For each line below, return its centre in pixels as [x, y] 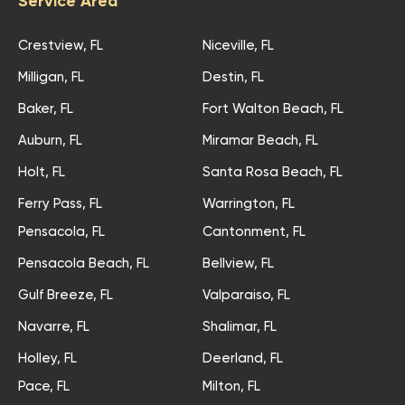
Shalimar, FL [240, 327]
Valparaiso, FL [246, 295]
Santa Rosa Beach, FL [273, 172]
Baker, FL [46, 109]
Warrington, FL [249, 204]
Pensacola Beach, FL [84, 264]
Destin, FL [233, 77]
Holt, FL [42, 172]
